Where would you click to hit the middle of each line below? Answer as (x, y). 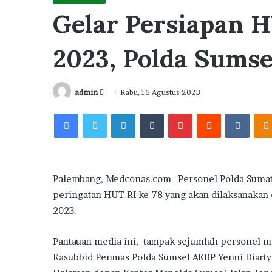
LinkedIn (151, 113)
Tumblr (177, 113)
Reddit (233, 113)
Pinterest (209, 113)
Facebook (96, 113)
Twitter (121, 113)
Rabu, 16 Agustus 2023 (160, 92)
